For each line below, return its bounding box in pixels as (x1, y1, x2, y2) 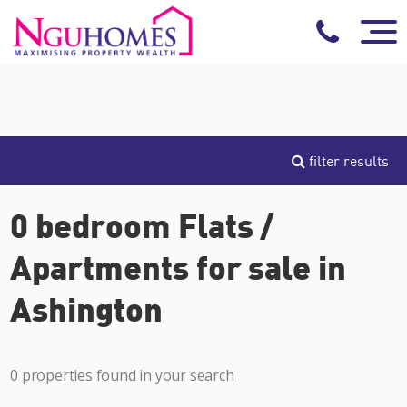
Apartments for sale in (10, 246, 347, 286)
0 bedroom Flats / (10, 204, 275, 244)
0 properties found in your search (10, 365, 234, 385)
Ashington (10, 288, 163, 328)
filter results (305, 152, 389, 170)
